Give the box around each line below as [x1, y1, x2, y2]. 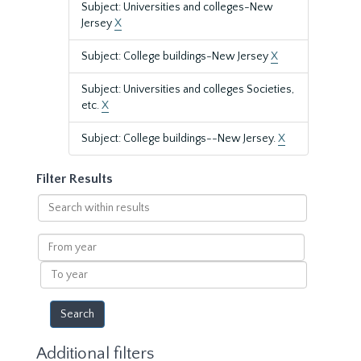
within [36, 211, 70, 224]
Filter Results [36, 172, 113, 186]
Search [36, 195, 73, 208]
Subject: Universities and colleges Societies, [81, 83, 294, 96]
